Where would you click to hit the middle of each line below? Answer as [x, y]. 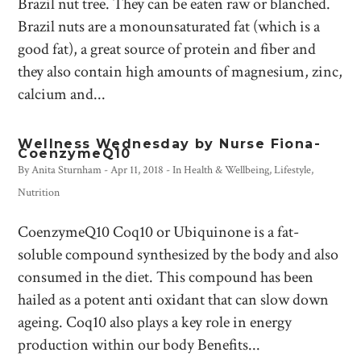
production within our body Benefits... [139, 345]
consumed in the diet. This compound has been [166, 277]
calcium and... [62, 94]
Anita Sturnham [67, 170]
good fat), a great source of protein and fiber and [167, 49]
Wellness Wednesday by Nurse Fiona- [170, 144]
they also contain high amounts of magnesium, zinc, [180, 72]
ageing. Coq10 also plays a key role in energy [155, 322]
